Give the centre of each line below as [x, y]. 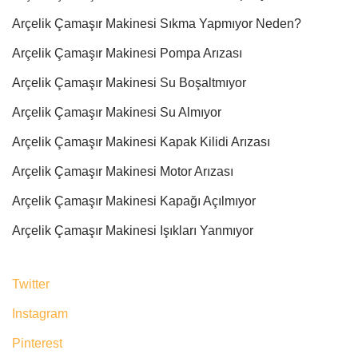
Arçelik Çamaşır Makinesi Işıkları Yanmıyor [133, 230]
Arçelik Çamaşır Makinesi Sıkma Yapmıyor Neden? [157, 23]
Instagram [40, 313]
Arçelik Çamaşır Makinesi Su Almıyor [117, 112]
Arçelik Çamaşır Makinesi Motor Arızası [123, 171]
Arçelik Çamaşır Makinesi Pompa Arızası [127, 53]
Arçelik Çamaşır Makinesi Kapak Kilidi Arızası [141, 141]
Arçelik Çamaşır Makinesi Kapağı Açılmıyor [134, 201]
